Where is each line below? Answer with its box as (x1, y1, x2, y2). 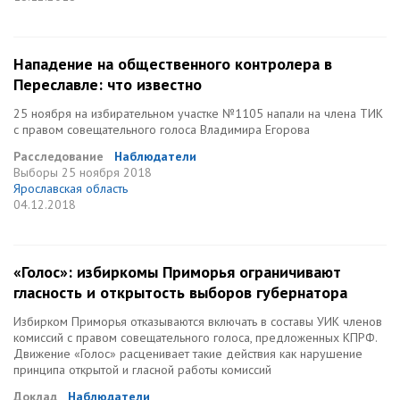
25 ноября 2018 (62, 164, 152, 180)
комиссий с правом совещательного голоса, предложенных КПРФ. (13, 329, 377, 346)
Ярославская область (13, 180, 128, 196)
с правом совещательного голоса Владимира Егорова (13, 121, 310, 137)
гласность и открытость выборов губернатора (13, 282, 347, 303)
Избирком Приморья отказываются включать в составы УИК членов (13, 313, 382, 329)
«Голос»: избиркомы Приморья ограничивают (13, 262, 341, 282)
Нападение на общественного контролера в (13, 54, 332, 74)
